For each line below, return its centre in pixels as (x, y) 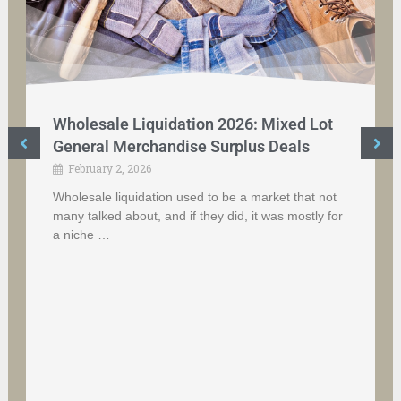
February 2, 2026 (109, 169)
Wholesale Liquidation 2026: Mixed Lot (192, 124)
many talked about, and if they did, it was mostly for (197, 216)
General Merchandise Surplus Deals (181, 147)
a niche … (81, 235)
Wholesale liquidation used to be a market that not (194, 197)
